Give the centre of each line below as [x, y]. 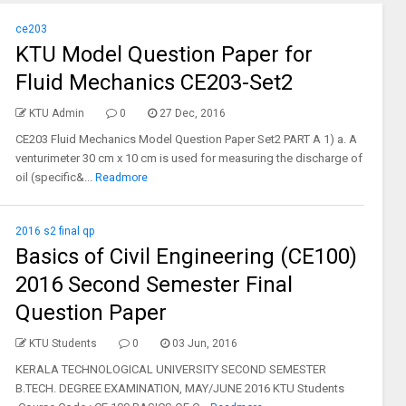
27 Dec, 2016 [192, 113]
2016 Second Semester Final [154, 285]
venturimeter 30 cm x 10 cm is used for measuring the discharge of [188, 158]
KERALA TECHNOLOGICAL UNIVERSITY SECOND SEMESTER [170, 369]
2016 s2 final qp [54, 231]
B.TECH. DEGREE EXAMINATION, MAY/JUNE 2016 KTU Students [179, 388]
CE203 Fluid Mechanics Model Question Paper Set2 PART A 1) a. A [186, 139]
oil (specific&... [53, 177]
